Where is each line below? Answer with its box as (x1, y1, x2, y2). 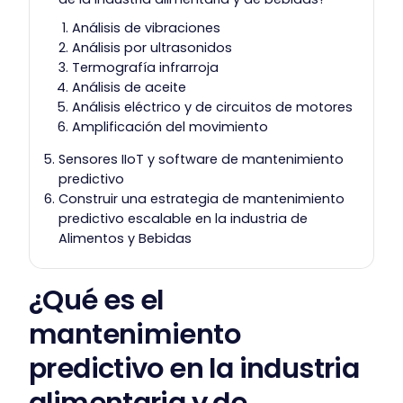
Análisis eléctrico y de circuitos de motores (72, 97, 354, 116)
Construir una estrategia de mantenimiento (58, 190, 345, 209)
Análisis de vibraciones (72, 18, 221, 37)
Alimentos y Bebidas (58, 229, 193, 248)
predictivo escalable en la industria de (58, 210, 309, 228)
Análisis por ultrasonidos (72, 38, 233, 57)
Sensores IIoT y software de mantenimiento (58, 150, 345, 169)
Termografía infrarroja (72, 58, 219, 76)
